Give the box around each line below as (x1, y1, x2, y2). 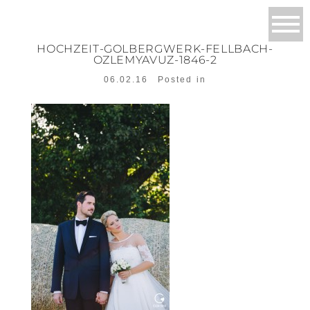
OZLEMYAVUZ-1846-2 (93, 53, 217, 67)
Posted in (157, 75, 206, 85)
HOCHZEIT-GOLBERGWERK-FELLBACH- (37, 42, 273, 56)
